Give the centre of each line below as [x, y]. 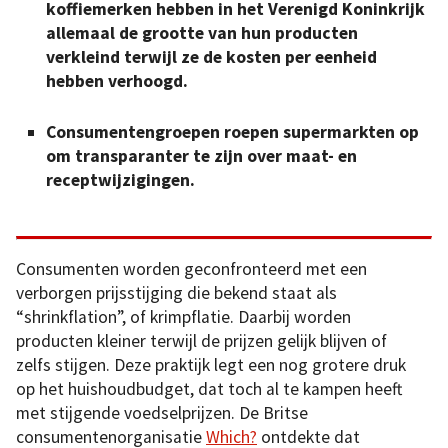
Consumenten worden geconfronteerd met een [191, 269]
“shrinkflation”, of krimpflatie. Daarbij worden [183, 317]
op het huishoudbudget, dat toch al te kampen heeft [209, 389]
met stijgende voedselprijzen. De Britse [162, 413]
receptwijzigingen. [120, 179]
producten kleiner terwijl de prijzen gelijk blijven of [201, 341]
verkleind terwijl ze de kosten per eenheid [211, 57]
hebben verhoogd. [117, 81]
